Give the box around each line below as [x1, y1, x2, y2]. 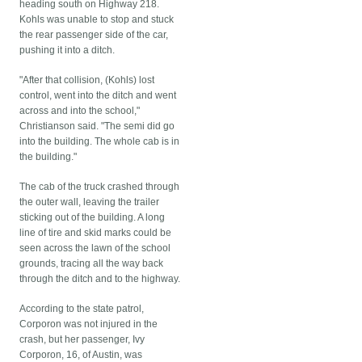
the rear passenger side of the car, [19, 29, 169, 41]
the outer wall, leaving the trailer [19, 196, 160, 208]
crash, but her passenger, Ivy [19, 334, 145, 346]
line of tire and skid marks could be [19, 227, 172, 239]
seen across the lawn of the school [19, 242, 171, 255]
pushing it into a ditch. [19, 44, 116, 57]
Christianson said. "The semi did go [19, 120, 175, 133]
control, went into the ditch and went [19, 90, 177, 102]
